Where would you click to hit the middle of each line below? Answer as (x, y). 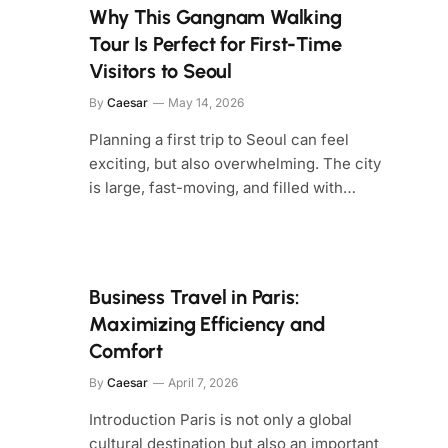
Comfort (126, 351)
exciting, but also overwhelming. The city (235, 163)
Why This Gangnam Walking (215, 17)
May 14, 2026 (206, 102)
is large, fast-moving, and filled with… (223, 187)
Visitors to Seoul (161, 71)
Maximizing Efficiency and (207, 324)
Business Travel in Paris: (194, 297)
